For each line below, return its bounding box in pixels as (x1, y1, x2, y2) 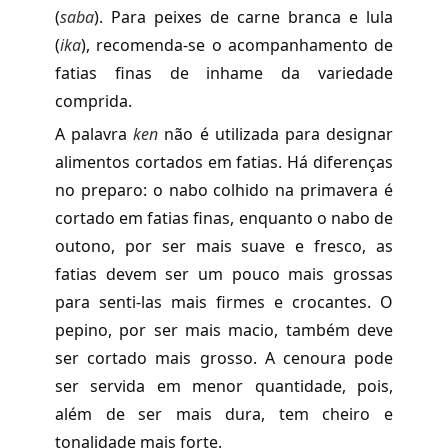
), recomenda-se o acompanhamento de (81, 33, 393, 56)
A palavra (55, 122, 134, 145)
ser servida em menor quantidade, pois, (55, 374, 393, 397)
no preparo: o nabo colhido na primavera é (55, 178, 393, 201)
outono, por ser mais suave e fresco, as (55, 234, 393, 257)
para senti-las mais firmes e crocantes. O (55, 290, 393, 313)
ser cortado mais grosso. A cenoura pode (55, 346, 393, 369)
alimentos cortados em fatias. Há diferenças (55, 150, 393, 173)
